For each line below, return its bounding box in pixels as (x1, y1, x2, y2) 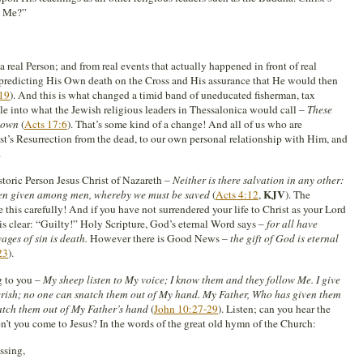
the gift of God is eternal (230, 231, 339, 246)
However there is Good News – (88, 231, 230, 246)
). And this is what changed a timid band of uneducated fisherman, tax (10, 88, 315, 102)
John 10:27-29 (154, 301, 218, 316)
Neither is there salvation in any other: (173, 173, 344, 187)
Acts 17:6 (24, 117, 67, 131)
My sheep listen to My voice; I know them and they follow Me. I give (43, 272, 340, 287)
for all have (267, 216, 318, 231)
